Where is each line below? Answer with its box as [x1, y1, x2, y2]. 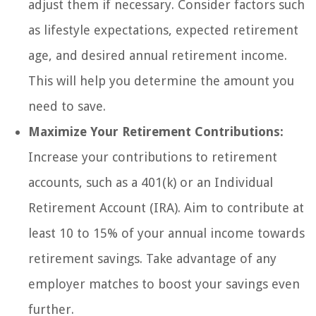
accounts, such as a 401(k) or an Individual [28, 175, 273, 190]
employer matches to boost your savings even [28, 276, 300, 292]
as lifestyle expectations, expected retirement [28, 23, 298, 38]
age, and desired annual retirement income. [28, 48, 287, 63]
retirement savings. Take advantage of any [28, 251, 276, 267]
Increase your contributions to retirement [28, 150, 277, 165]
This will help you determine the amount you [28, 73, 294, 89]
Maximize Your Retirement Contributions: [28, 124, 284, 140]
